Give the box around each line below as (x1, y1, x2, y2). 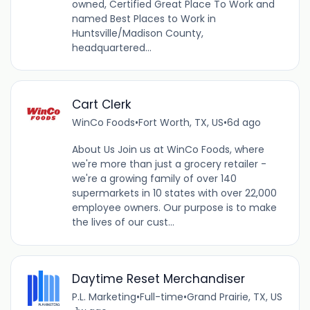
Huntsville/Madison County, (71, 26, 203, 40)
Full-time (139, 290, 183, 304)
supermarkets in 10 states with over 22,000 (71, 185, 277, 200)
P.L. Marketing (71, 290, 136, 304)
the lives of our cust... (71, 215, 174, 229)
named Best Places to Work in (71, 11, 216, 26)
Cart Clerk (71, 95, 131, 113)
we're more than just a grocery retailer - (71, 156, 266, 171)
